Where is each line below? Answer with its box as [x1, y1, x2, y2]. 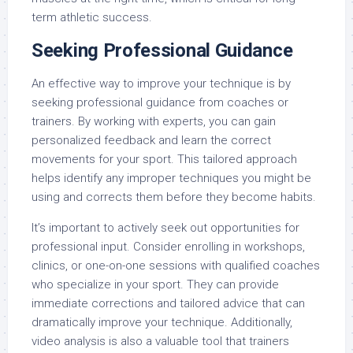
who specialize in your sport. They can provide [32, 277, 279, 292]
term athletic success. [32, 9, 152, 24]
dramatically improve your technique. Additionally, [32, 314, 292, 329]
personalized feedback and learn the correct [32, 132, 271, 147]
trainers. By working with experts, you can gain [32, 113, 276, 128]
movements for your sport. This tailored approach [32, 151, 297, 166]
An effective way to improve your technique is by [32, 76, 291, 91]
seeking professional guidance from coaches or [32, 95, 288, 110]
